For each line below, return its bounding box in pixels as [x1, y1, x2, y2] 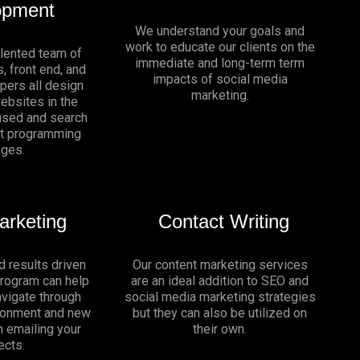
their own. [193, 321, 247, 337]
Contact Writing [158, 211, 290, 233]
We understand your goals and [135, 23, 305, 39]
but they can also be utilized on [133, 305, 308, 321]
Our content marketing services [132, 257, 308, 273]
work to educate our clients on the [125, 39, 315, 55]
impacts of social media [152, 72, 288, 88]
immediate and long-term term [135, 55, 305, 72]
